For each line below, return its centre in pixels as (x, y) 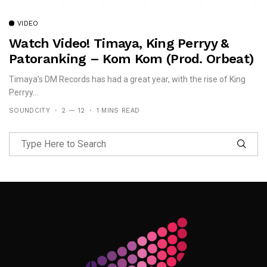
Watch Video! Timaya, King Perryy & (119, 44)
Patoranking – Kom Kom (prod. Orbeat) (131, 59)
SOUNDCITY (30, 111)
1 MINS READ (118, 111)
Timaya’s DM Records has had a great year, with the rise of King (127, 80)
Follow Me (139, 181)
